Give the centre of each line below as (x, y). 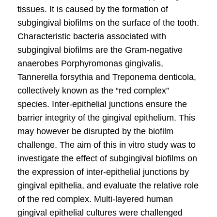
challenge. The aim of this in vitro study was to (106, 145)
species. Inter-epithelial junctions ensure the (102, 104)
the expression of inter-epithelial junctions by (103, 172)
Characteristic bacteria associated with (92, 36)
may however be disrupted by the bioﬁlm (95, 131)
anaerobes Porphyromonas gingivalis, (90, 63)
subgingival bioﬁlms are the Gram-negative (100, 50)
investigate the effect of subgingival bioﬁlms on (107, 158)
